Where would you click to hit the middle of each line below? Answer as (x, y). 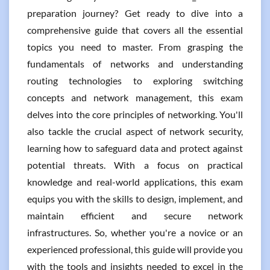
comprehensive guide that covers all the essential (135, 30)
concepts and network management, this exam (135, 97)
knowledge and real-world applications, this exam (135, 182)
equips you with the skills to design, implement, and (135, 199)
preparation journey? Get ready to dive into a (135, 13)
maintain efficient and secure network (135, 215)
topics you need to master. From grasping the (135, 47)
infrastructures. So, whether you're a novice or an (135, 232)
